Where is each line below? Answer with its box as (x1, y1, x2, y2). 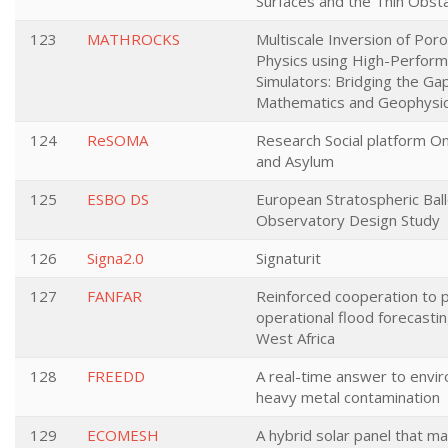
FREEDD (87, 366, 145, 386)
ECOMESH (87, 425, 159, 445)
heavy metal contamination (256, 387, 440, 407)
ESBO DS (87, 189, 149, 209)
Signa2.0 (87, 248, 144, 268)
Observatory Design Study (256, 210, 440, 230)
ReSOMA (87, 130, 148, 150)
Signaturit (256, 248, 321, 268)
